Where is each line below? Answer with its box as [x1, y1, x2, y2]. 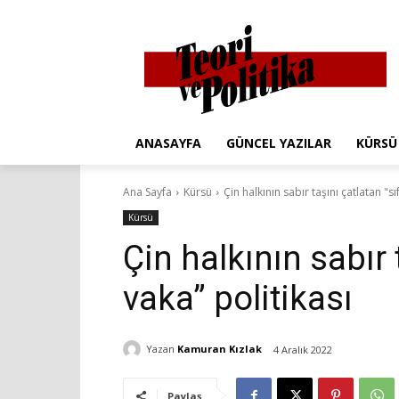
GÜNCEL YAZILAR [226, 134, 331, 151]
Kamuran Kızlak [177, 342, 262, 356]
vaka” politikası [123, 278, 353, 318]
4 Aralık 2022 [273, 342, 332, 356]
